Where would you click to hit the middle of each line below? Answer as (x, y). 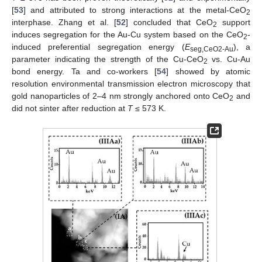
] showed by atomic (208, 72)
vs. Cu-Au (229, 59)
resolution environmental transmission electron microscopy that (131, 84)
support (234, 23)
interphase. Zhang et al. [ (64, 23)
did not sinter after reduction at (70, 108)
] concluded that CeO (169, 23)
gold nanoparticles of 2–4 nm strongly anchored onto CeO (121, 96)
